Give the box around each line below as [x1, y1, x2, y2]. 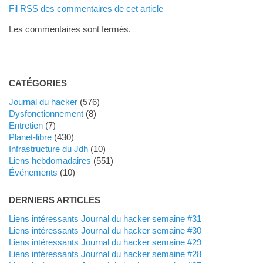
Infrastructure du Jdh [11, 143, 88, 154]
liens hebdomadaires [13, 155, 91, 166]
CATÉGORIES [8, 77, 67, 88]
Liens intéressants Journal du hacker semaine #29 [13, 237, 201, 247]
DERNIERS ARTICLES [8, 194, 100, 205]
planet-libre [14, 131, 52, 142]
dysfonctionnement [15, 108, 83, 119]
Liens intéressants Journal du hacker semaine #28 [13, 248, 201, 259]
